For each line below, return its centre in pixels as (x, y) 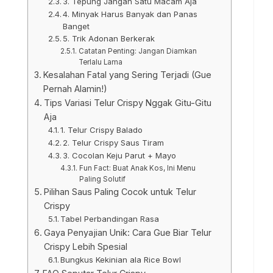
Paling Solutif (102, 179)
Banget (76, 26)
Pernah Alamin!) (75, 88)
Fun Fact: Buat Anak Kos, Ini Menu (137, 168)
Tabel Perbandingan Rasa (110, 218)
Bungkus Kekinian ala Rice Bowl (121, 259)
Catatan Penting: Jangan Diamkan (137, 51)
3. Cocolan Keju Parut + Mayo (120, 155)
